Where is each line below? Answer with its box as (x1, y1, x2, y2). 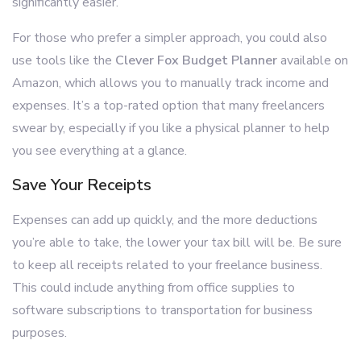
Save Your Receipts (12, 174, 151, 196)
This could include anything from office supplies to (12, 279, 295, 297)
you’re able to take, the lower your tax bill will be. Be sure (12, 234, 342, 251)
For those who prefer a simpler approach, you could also (12, 29, 327, 47)
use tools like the (12, 52, 115, 69)
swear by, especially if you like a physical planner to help (12, 119, 330, 137)
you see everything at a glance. (12, 142, 187, 160)
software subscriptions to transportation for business (12, 301, 313, 319)
